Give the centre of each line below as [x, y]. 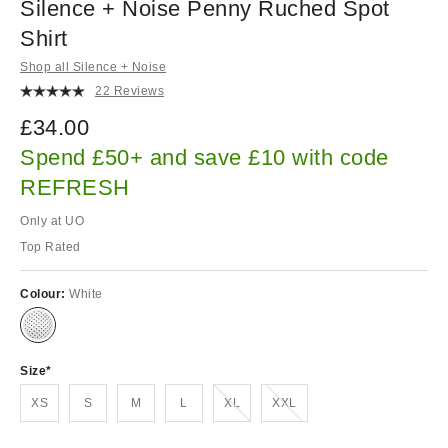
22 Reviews [129, 91]
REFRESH [75, 187]
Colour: [44, 293]
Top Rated [50, 246]
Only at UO [52, 220]
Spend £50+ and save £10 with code [204, 157]
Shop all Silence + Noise [93, 66]
